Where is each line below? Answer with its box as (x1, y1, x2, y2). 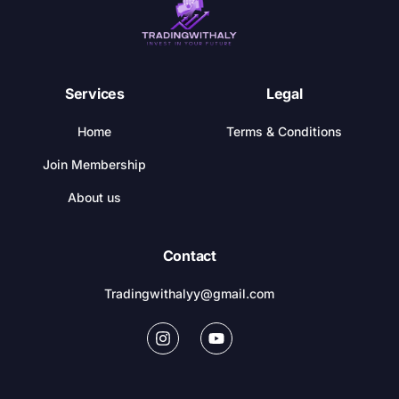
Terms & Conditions (226, 123, 343, 139)
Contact (162, 246, 216, 265)
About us (68, 189, 122, 205)
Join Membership (43, 156, 147, 172)
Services (64, 84, 125, 102)
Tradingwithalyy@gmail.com (104, 285, 275, 301)
